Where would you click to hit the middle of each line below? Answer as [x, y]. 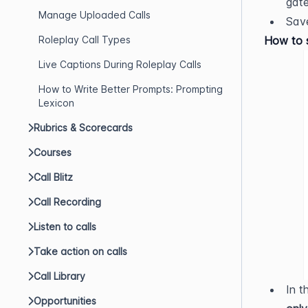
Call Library [59, 276]
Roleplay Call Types [85, 40]
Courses [53, 152]
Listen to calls [65, 227]
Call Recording [67, 202]
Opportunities [65, 301]
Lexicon [56, 103]
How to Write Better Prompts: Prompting [131, 89]
